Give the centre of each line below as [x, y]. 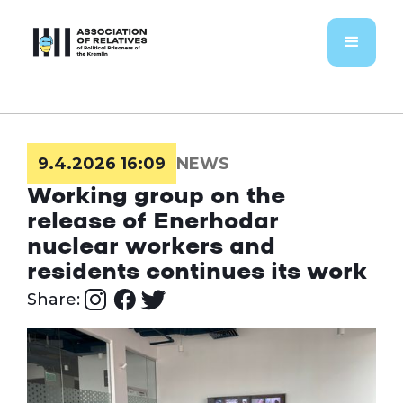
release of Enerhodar [153, 222]
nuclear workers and [151, 247]
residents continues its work [197, 273]
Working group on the [156, 197]
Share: [54, 300]
